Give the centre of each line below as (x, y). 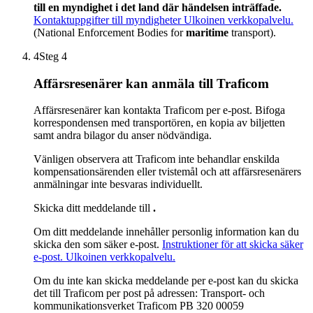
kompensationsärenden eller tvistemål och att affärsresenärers (167, 172)
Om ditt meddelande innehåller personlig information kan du (166, 232)
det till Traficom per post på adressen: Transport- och (149, 293)
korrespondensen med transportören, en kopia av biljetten (159, 123)
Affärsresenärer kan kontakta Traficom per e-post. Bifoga (159, 110)
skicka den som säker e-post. (98, 245)
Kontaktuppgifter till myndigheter (109, 20)
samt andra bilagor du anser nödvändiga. (123, 136)
